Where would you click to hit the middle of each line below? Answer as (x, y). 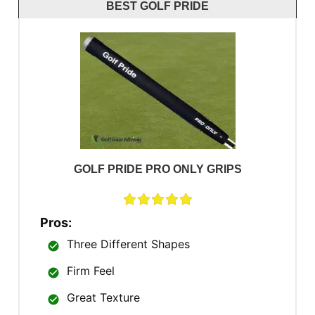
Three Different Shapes (128, 244)
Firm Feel (91, 270)
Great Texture (103, 297)
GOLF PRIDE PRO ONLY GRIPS (157, 169)
